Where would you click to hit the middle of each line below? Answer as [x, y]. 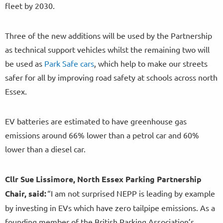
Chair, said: [26, 194]
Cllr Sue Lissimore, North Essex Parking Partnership [103, 179]
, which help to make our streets [151, 63]
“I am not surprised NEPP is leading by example [131, 193]
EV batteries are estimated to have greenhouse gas [96, 121]
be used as [25, 63]
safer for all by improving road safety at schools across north [111, 77]
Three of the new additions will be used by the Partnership [109, 36]
